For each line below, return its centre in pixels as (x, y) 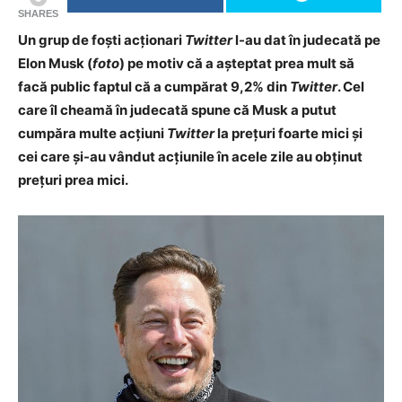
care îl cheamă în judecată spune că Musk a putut (177, 110)
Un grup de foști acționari (101, 40)
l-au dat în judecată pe (308, 40)
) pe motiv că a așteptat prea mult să (237, 63)
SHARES (38, 13)
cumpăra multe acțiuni (92, 133)
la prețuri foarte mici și (290, 133)
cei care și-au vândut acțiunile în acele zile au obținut (190, 157)
